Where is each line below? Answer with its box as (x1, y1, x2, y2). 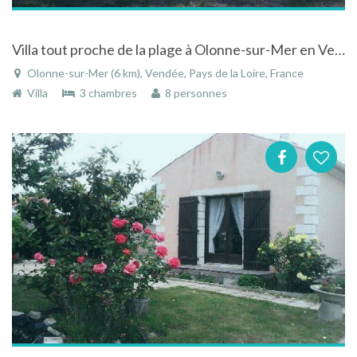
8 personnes (160, 86, 227, 100)
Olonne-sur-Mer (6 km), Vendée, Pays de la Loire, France (25, 66, 304, 80)
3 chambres (75, 86, 139, 100)
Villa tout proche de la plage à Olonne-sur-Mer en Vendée (335, 41, 345, 59)
